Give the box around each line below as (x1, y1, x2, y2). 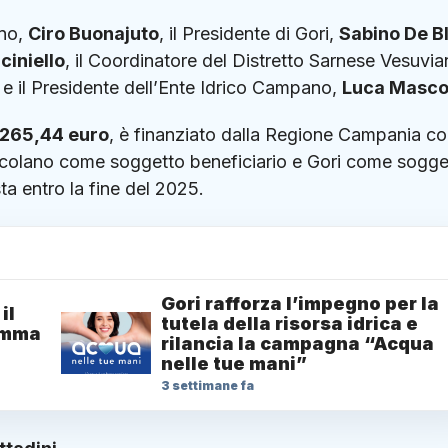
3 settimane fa (161, 378, 254, 394)
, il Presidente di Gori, (159, 22, 339, 44)
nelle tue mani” (161, 353, 307, 375)
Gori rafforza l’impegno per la (161, 293, 439, 315)
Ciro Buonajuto (28, 22, 159, 44)
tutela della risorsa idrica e (161, 313, 418, 335)
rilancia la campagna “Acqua (161, 333, 434, 355)
